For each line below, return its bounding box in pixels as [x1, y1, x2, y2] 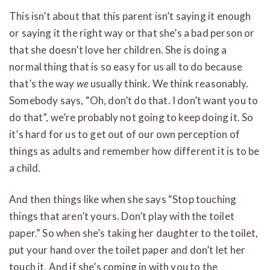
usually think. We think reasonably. [88, 77, 249, 90]
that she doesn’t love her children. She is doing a [9, 43, 227, 56]
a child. [9, 161, 41, 174]
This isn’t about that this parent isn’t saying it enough [9, 9, 251, 22]
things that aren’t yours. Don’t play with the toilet [9, 209, 234, 222]
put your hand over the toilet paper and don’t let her [9, 243, 246, 256]
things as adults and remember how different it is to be [9, 144, 260, 157]
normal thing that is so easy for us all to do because [9, 60, 243, 73]
